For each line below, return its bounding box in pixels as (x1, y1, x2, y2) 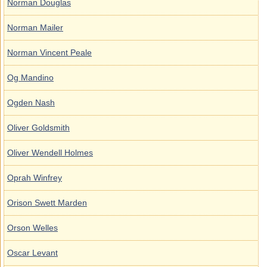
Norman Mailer (7, 23, 63, 32)
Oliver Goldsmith (7, 123, 70, 132)
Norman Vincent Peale (7, 48, 92, 57)
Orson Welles (7, 223, 58, 232)
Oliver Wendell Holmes (7, 148, 93, 157)
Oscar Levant (7, 248, 58, 257)
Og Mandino (7, 73, 54, 82)
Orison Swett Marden (7, 198, 87, 207)
